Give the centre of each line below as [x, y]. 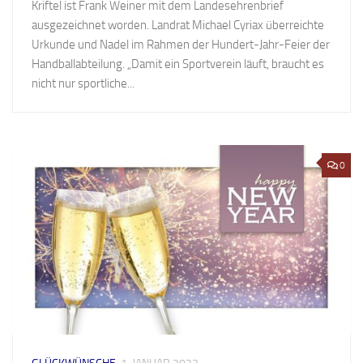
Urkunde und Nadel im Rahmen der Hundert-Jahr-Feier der [181, 45]
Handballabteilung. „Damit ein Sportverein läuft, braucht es [178, 64]
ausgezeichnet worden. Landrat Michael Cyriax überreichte [178, 26]
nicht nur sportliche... [83, 84]
